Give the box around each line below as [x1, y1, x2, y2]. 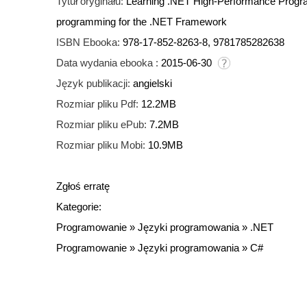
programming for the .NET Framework [56, 16, 227, 28]
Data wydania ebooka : [56, 57, 158, 69]
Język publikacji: [56, 77, 130, 90]
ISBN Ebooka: [56, 36, 120, 49]
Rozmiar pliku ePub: [56, 119, 147, 131]
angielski [133, 77, 172, 90]
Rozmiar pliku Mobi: [56, 139, 145, 151]
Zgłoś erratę [56, 180, 110, 193]
